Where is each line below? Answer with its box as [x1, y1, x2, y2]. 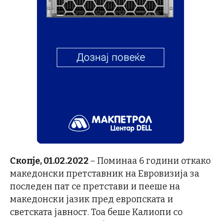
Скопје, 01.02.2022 [10, 155, 90, 167]
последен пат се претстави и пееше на [10, 181, 180, 192]
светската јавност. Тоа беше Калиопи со [10, 207, 183, 218]
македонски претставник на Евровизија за [10, 168, 199, 180]
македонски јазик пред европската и [10, 194, 173, 205]
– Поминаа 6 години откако [90, 155, 211, 167]
